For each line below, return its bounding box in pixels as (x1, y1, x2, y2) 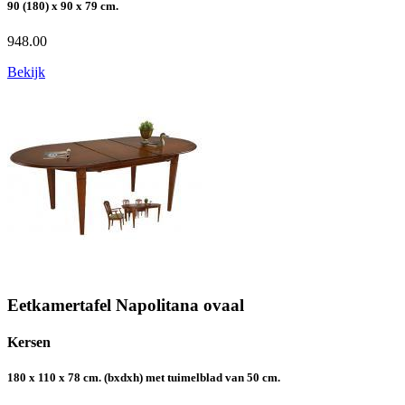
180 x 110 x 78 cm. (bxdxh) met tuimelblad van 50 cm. (7, 371, 280, 385)
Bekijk (7, 64, 45, 80)
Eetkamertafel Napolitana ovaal (7, 295, 244, 315)
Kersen (7, 334, 51, 351)
